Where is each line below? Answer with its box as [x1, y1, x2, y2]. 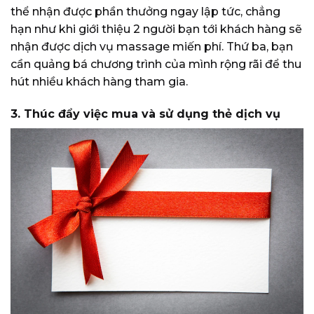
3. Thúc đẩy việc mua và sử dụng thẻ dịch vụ [11, 107, 280, 121]
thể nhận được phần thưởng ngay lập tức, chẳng [11, 4, 280, 18]
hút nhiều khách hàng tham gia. [11, 74, 188, 88]
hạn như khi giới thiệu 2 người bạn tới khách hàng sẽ [11, 22, 302, 36]
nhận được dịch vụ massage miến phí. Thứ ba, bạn [11, 39, 293, 53]
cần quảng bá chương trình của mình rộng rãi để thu [11, 57, 301, 71]
